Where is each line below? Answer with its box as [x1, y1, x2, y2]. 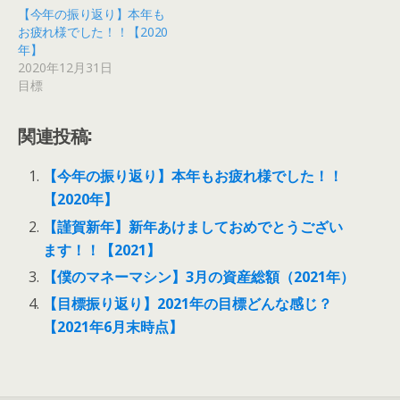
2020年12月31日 [18, 59, 112, 77]
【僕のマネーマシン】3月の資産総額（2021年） [43, 266, 355, 287]
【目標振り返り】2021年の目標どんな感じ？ [43, 293, 333, 313]
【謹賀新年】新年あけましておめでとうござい [43, 216, 344, 237]
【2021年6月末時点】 [43, 316, 184, 337]
